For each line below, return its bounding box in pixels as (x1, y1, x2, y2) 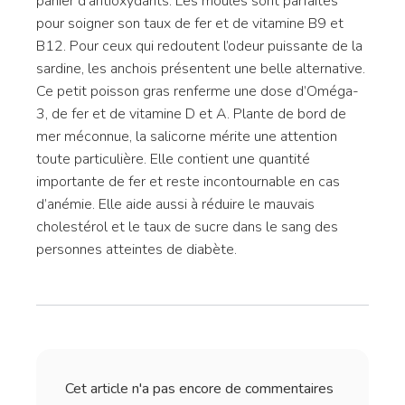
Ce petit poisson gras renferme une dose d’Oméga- (36, 81, 359, 101)
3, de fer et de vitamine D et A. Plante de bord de (36, 104, 346, 124)
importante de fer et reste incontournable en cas (36, 172, 340, 192)
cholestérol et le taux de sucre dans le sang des (36, 217, 338, 237)
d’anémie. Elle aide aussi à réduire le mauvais (36, 194, 315, 214)
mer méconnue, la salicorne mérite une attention (36, 127, 337, 146)
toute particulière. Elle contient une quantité (36, 149, 310, 169)
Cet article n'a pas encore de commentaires (65, 379, 334, 399)
